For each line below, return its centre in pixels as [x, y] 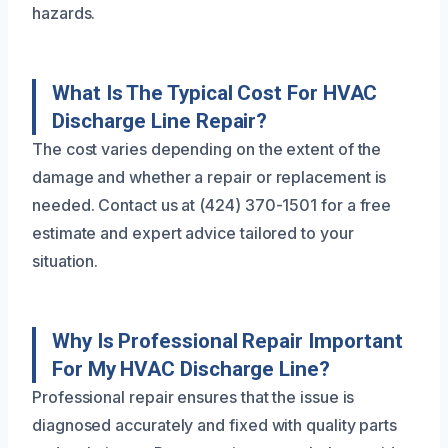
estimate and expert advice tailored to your [193, 232]
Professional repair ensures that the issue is [193, 396]
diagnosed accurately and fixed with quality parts [215, 424]
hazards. [64, 12]
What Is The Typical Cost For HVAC [215, 92]
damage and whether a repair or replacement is [209, 176]
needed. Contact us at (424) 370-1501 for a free [212, 204]
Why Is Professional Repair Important [228, 340]
